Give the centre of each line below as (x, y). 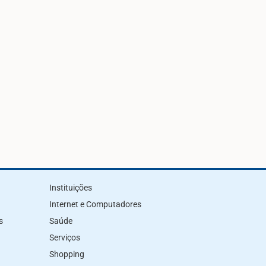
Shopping (67, 254)
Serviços (65, 238)
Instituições (71, 188)
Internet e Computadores (95, 205)
